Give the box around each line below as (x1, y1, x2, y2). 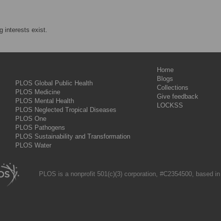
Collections (157, 84, 188, 91)
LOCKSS (157, 102, 183, 109)
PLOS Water (15, 142, 51, 149)
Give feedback (157, 93, 198, 100)
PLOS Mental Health (15, 97, 74, 105)
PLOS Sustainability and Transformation (15, 133, 130, 140)
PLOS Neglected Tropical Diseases (15, 106, 116, 113)
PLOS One (15, 115, 46, 122)
